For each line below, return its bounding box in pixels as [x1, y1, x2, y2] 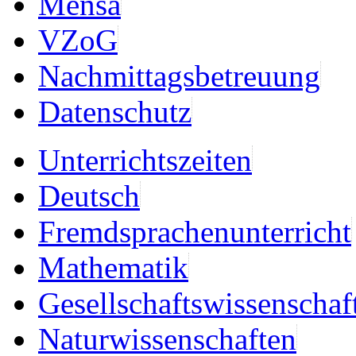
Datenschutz [38, 94, 192, 129]
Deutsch [38, 178, 140, 213]
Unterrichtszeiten [38, 142, 252, 177]
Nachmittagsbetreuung [38, 58, 320, 93]
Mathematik [38, 250, 188, 284]
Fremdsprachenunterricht [38, 214, 351, 249]
